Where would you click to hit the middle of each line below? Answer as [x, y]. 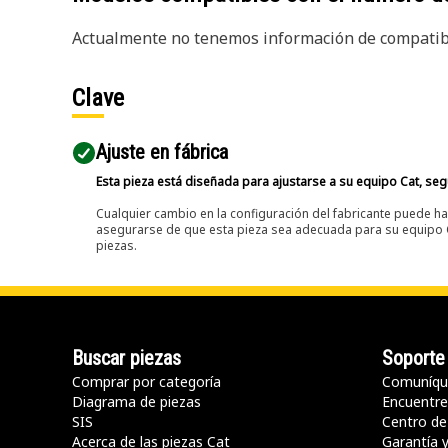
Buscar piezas [126, 358]
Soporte [413, 358]
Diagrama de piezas [136, 401]
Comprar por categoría [146, 381]
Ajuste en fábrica [162, 152]
